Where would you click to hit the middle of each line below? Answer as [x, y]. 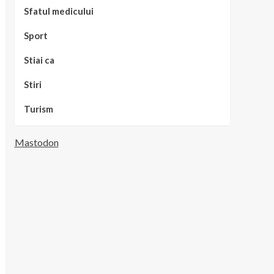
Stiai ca [39, 60]
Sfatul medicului [58, 11]
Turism [38, 109]
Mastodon [36, 142]
